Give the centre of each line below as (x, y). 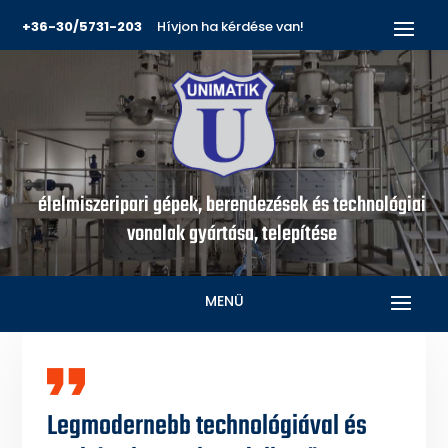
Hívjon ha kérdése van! (223, 26)
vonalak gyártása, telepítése (231, 234)
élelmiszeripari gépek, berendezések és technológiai (231, 205)
